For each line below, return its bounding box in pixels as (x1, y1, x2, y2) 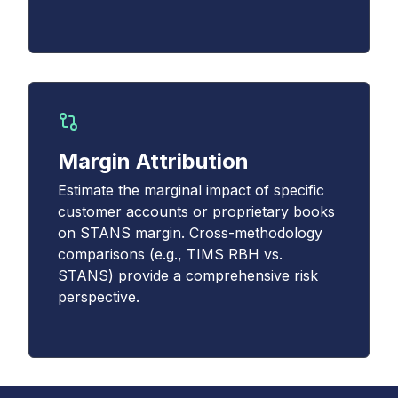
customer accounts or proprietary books (58, 203, 335, 220)
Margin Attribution (58, 148, 249, 174)
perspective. (58, 288, 139, 306)
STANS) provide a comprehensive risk (58, 267, 318, 284)
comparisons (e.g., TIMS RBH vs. (58, 245, 283, 263)
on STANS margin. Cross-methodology (58, 224, 322, 242)
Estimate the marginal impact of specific (58, 181, 324, 199)
